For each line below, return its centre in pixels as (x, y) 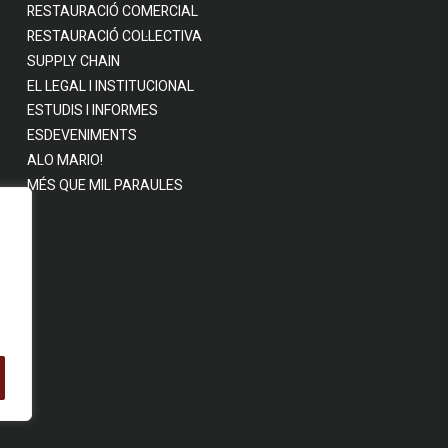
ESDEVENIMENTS (82, 136)
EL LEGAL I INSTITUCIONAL (110, 86)
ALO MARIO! (65, 161)
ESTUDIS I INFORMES (92, 111)
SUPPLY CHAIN (73, 62)
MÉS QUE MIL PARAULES (105, 185)
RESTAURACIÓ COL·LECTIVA (114, 37)
